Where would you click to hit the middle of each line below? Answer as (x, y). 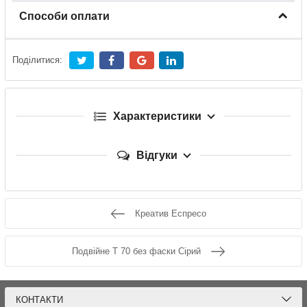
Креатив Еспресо (171, 214)
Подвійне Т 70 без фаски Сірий (136, 251)
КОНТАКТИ (39, 300)
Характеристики (157, 116)
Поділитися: (37, 60)
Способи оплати (64, 16)
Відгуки (157, 156)
